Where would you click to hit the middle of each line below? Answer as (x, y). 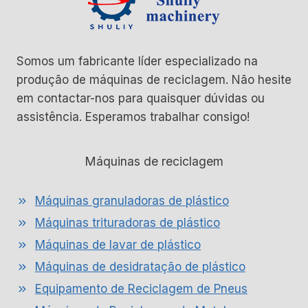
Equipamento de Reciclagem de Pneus (141, 289)
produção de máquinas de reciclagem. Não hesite (154, 80)
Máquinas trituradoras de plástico (128, 223)
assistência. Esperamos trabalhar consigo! (133, 117)
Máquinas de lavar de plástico (118, 245)
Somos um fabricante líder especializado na (137, 61)
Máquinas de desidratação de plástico (140, 267)
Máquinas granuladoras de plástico (132, 201)
